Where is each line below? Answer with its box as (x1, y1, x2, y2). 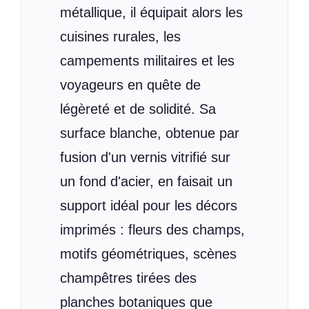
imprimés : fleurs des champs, (60, 221, 245, 237)
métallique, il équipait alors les (60, 4, 243, 20)
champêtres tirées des (60, 270, 197, 286)
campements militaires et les (60, 52, 235, 68)
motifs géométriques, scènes (60, 246, 237, 261)
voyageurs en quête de (60, 77, 201, 92)
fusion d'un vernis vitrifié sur (60, 149, 230, 165)
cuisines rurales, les (60, 28, 181, 44)
